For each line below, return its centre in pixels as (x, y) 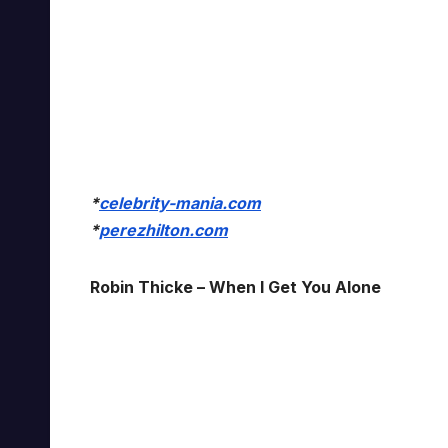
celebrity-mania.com (180, 203)
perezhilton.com (163, 230)
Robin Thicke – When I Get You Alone (235, 287)
